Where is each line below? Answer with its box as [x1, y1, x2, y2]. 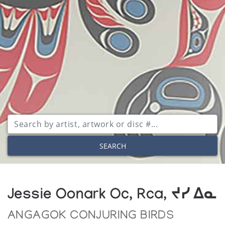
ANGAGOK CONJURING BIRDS [8, 209, 175, 223]
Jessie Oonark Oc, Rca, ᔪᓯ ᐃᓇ [8, 188, 217, 205]
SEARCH [99, 141, 126, 151]
